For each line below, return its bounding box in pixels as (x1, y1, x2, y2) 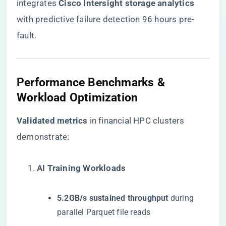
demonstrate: (17, 132, 70, 142)
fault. (17, 30, 37, 40)
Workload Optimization (17, 90, 138, 104)
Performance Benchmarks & (17, 75, 165, 89)
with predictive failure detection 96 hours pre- (17, 14, 195, 24)
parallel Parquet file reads (57, 207, 151, 217)
